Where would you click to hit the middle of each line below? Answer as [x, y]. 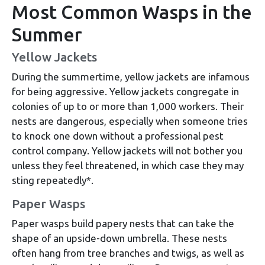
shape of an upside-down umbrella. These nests [119, 238]
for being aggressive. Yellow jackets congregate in [125, 92]
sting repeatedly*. [53, 180]
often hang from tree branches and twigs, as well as [128, 253]
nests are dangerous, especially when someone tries [130, 121]
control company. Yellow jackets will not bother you [127, 151]
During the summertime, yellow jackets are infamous [131, 77]
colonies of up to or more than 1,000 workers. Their [128, 106]
